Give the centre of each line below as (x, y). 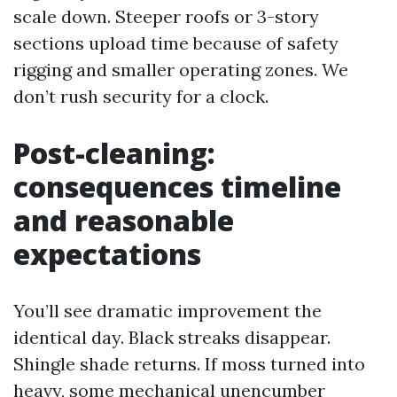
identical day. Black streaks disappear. (172, 337)
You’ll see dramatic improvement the (167, 311)
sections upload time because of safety (176, 43)
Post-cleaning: (114, 153)
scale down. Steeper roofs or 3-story (166, 16)
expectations (107, 254)
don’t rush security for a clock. (141, 96)
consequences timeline (177, 187)
